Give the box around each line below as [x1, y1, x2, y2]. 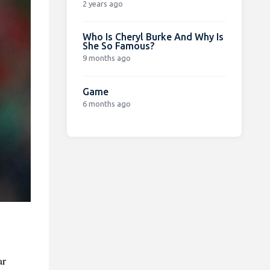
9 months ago [82, 53, 131, 62]
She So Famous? [82, 40, 154, 51]
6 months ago [82, 99, 131, 108]
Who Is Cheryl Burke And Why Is [82, 31, 224, 42]
